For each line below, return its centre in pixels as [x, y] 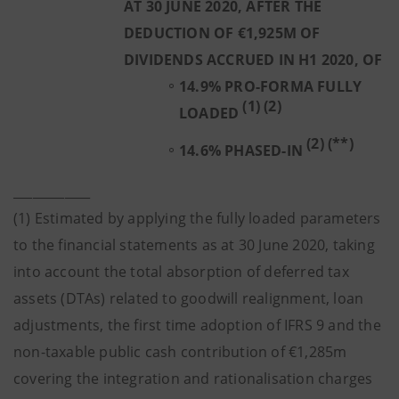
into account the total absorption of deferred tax [181, 272]
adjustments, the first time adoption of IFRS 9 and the [197, 325]
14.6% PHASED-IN [243, 151]
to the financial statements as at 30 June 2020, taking [194, 245]
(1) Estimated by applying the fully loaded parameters [197, 218]
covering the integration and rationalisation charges [193, 379]
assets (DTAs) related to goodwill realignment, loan [189, 298]
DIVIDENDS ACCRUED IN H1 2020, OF [253, 60]
